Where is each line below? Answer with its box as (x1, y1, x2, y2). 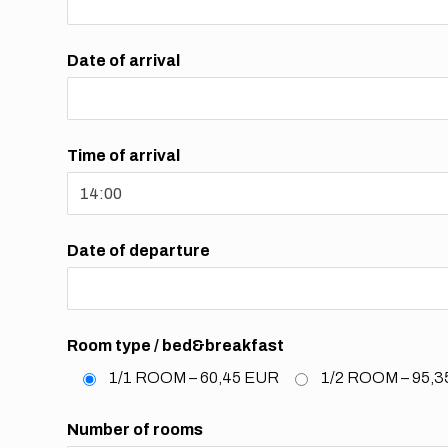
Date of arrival (67, 52, 181, 70)
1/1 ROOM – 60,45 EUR (109, 369, 280, 387)
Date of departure (67, 242, 211, 260)
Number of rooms (67, 421, 204, 439)
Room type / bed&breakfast (67, 337, 285, 355)
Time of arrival (67, 147, 181, 165)
